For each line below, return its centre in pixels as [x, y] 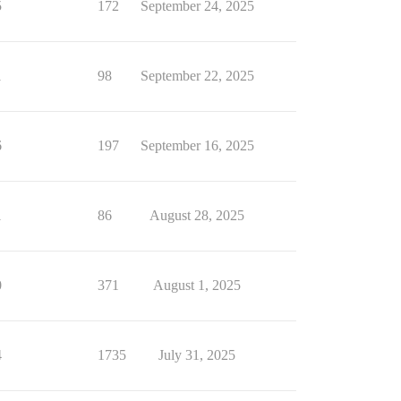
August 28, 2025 [197, 215]
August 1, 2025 [197, 285]
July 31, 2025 [197, 355]
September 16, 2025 [197, 145]
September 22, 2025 [197, 76]
